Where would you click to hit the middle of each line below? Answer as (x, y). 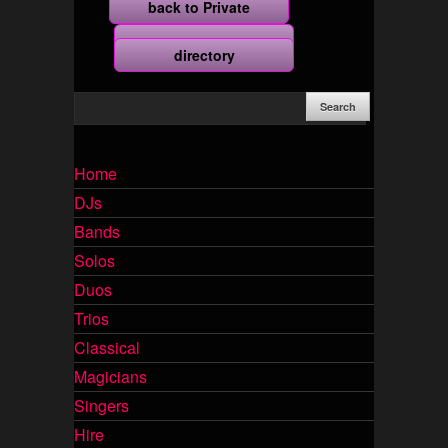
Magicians (110, 376)
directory (204, 55)
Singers (101, 405)
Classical (107, 347)
